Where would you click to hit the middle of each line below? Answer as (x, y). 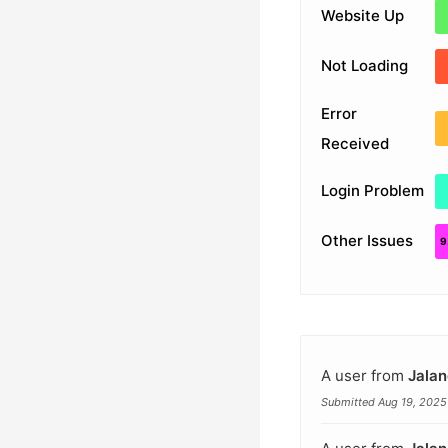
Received (354, 143)
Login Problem (372, 190)
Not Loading (364, 65)
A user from (364, 375)
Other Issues (366, 240)
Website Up (362, 15)
